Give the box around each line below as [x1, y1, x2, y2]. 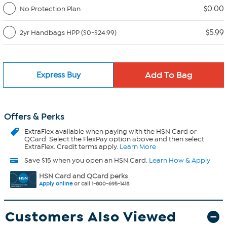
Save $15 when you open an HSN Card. [24, 156, 149, 165]
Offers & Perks [4, 111, 64, 122]
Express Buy [36, 70, 81, 80]
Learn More [120, 142, 156, 151]
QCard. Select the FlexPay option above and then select [24, 135, 204, 143]
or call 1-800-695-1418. [72, 180, 130, 187]
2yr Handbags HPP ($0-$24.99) [20, 28, 117, 37]
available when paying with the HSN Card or [54, 127, 197, 136]
